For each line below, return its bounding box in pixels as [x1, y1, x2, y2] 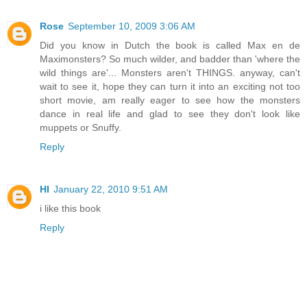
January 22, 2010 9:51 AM [53, 183, 168, 195]
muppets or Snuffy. [40, 121, 121, 133]
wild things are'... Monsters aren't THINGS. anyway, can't [40, 66, 300, 78]
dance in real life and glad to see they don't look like [40, 108, 300, 119]
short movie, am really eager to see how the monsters [40, 94, 300, 106]
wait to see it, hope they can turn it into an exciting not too [40, 80, 300, 92]
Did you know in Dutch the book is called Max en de [40, 39, 300, 51]
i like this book [40, 202, 101, 214]
